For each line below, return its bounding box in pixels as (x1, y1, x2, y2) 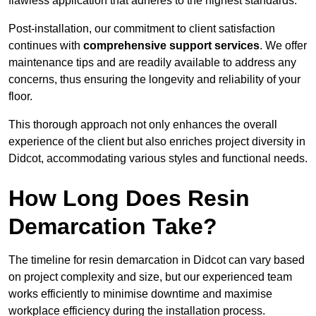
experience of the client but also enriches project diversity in (8, 135, 305, 148)
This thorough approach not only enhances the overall (8, 119, 277, 131)
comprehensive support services (83, 39, 260, 52)
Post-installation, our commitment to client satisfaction (8, 23, 275, 35)
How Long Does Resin (8, 186, 250, 212)
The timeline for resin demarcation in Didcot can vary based (8, 254, 305, 267)
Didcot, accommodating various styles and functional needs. (8, 152, 308, 165)
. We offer (260, 39, 307, 52)
